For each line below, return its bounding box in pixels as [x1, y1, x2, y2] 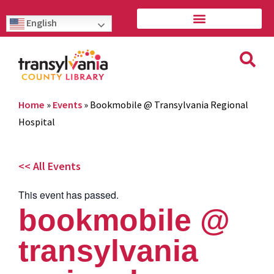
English [24, 17, 57, 29]
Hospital [18, 115, 55, 128]
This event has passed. [18, 187, 119, 202]
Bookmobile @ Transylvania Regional [90, 98, 248, 111]
